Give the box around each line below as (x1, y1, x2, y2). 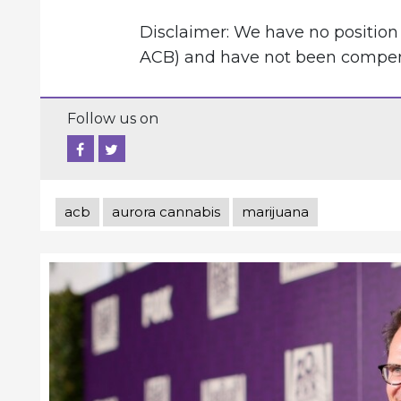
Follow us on (66, 109, 158, 127)
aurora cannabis (111, 202, 220, 220)
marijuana (241, 202, 309, 220)
